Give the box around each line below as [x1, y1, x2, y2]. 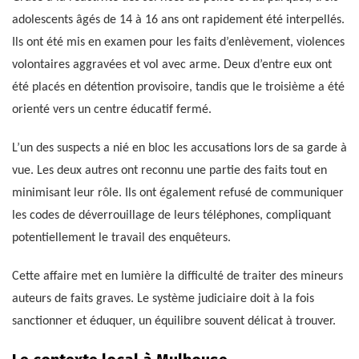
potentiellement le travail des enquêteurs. [12, 232, 231, 245]
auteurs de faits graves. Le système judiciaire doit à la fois [12, 292, 314, 306]
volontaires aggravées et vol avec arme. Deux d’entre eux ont [12, 58, 332, 72]
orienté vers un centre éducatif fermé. [12, 103, 212, 117]
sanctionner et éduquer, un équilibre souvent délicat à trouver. [12, 315, 336, 329]
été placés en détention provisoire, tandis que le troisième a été [12, 81, 345, 95]
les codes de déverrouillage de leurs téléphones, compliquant [12, 209, 331, 223]
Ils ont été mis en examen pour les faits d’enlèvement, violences [12, 36, 345, 50]
